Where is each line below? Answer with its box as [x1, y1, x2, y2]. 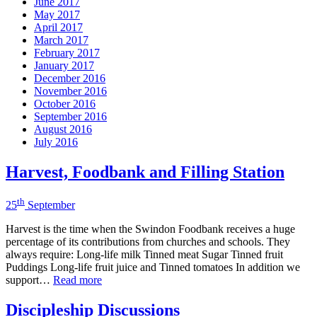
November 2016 [34, 84, 107, 97]
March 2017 [34, 33, 88, 46]
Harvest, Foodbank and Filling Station [6, 162, 284, 181]
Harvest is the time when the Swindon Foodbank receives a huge [6, 222, 295, 235]
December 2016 [34, 71, 105, 84]
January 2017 [34, 59, 94, 71]
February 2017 [34, 46, 100, 59]
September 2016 [34, 110, 107, 122]
